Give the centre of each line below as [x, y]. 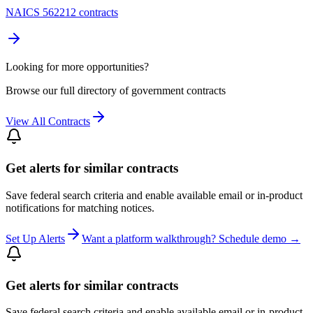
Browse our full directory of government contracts [116, 91]
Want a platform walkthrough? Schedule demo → [191, 238]
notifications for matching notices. [80, 208]
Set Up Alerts [35, 238]
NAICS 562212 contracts [62, 13]
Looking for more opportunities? [77, 67]
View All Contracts [48, 122]
